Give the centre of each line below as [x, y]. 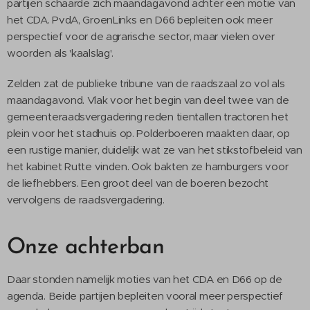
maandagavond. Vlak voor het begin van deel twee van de [148, 100]
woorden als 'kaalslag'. [61, 53]
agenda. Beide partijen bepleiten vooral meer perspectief [145, 296]
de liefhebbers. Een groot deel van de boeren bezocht [138, 183]
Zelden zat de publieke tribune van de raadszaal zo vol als [146, 83]
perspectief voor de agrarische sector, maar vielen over [141, 36]
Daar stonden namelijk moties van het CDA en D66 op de [145, 279]
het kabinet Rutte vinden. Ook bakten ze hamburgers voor [148, 166]
